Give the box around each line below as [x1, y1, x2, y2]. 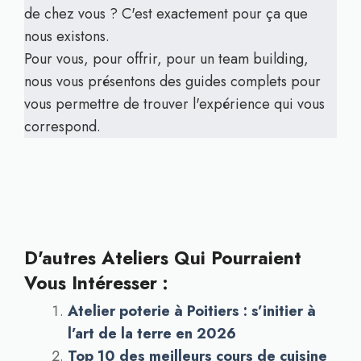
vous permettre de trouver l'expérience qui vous [24, 93, 325, 114]
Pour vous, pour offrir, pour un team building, [24, 48, 309, 69]
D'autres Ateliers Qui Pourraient [24, 245, 301, 271]
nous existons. [24, 26, 110, 47]
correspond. [24, 116, 101, 137]
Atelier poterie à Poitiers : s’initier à [68, 301, 316, 322]
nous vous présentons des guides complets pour [24, 71, 321, 92]
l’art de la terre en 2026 [68, 323, 236, 344]
